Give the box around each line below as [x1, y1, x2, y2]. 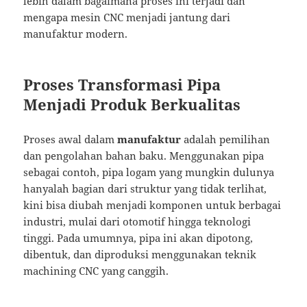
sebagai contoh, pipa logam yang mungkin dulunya [23, 165, 275, 180]
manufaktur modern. [23, 27, 128, 41]
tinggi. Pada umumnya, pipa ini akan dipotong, [23, 231, 254, 245]
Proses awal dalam [23, 132, 118, 147]
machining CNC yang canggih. [23, 264, 169, 278]
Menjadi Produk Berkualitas [23, 94, 241, 115]
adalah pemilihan [181, 132, 271, 147]
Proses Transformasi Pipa [23, 74, 221, 95]
